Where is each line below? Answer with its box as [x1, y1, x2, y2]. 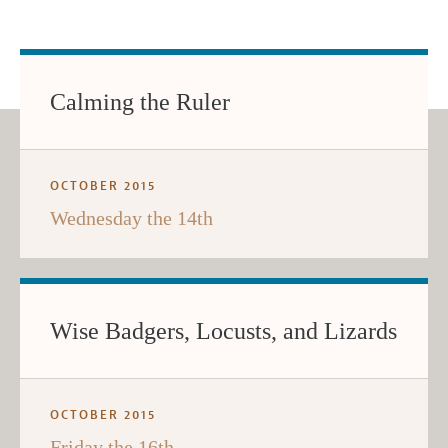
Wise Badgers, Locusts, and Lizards [50, 318, 397, 345]
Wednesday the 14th [50, 207, 213, 230]
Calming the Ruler [50, 89, 230, 116]
